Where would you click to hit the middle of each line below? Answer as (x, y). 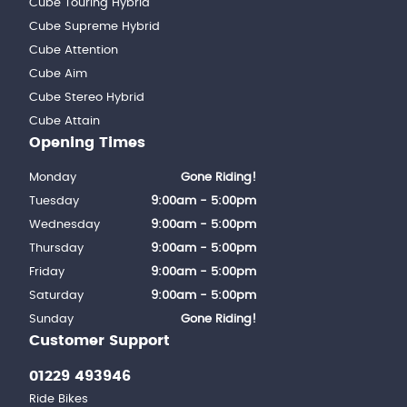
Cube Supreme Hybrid (94, 27)
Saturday (56, 296)
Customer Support (99, 341)
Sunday (51, 320)
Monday (53, 178)
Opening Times (87, 143)
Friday (47, 273)
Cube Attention (74, 51)
